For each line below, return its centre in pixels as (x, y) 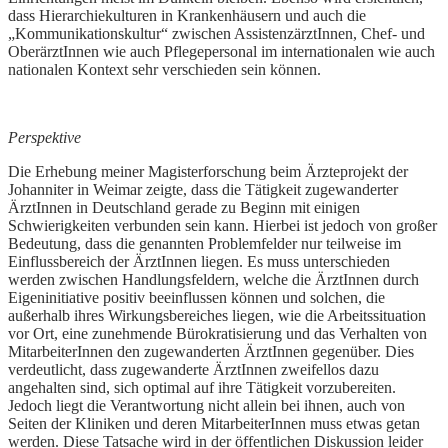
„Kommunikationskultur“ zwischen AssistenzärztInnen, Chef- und (216, 34)
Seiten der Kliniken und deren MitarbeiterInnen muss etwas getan (214, 424)
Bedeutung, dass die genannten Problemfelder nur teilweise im (204, 244)
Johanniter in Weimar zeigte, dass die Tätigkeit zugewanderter (203, 190)
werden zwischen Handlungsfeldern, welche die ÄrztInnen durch (213, 280)
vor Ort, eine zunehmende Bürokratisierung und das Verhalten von (217, 334)
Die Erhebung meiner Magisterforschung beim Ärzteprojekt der (208, 172)
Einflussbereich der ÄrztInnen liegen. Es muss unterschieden (199, 262)
